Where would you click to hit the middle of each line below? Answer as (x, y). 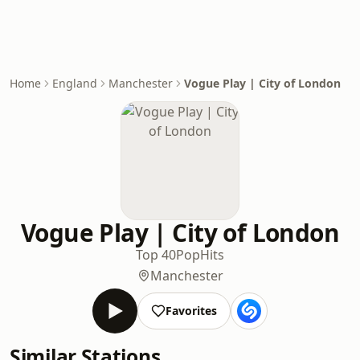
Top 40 (156, 255)
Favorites (191, 311)
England (75, 83)
